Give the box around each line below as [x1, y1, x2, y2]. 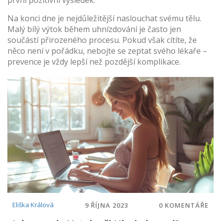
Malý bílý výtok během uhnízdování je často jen [7, 24, 181, 35]
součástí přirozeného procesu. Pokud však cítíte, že [7, 35, 197, 45]
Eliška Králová [12, 200, 54, 210]
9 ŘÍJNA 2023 [84, 200, 128, 210]
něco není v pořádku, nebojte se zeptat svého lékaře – [7, 45, 207, 56]
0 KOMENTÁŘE [159, 200, 209, 210]
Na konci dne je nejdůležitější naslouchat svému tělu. [7, 13, 201, 24]
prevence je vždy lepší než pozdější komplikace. [7, 56, 181, 67]
